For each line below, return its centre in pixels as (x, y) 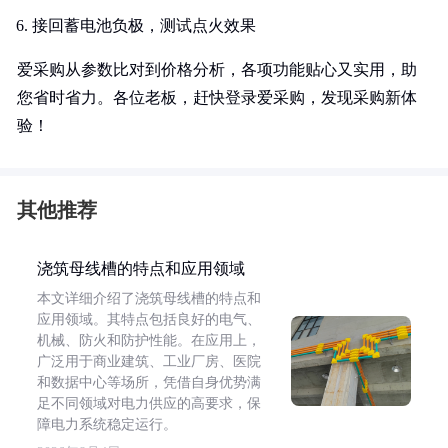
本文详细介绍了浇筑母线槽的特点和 (149, 298)
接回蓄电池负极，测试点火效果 (144, 25)
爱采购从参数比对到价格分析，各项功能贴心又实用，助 (217, 69)
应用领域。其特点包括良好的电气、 (149, 319)
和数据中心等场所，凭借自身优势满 (149, 382)
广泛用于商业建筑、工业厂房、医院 (149, 361)
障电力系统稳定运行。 (107, 424)
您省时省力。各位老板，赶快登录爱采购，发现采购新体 (217, 97)
